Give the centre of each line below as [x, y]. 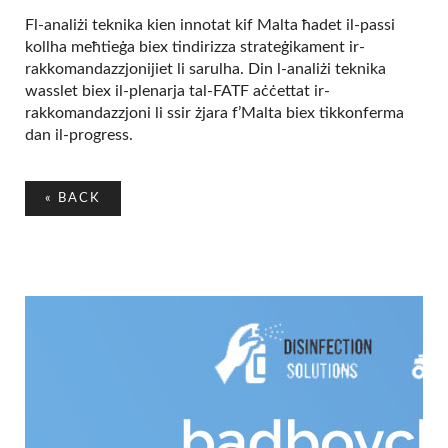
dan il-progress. [79, 135]
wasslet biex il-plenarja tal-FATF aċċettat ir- [177, 91]
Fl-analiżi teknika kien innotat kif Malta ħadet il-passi [210, 25]
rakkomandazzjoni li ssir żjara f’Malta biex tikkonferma [214, 113]
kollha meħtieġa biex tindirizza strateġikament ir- [195, 47]
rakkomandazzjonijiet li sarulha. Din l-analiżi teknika [205, 69]
